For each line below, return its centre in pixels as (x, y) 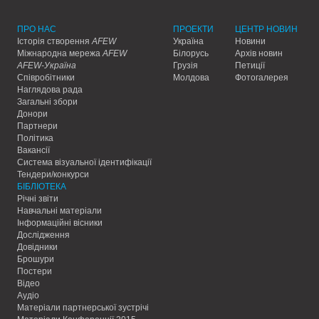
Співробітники (46, 78)
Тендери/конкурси (53, 174)
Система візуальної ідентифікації (84, 162)
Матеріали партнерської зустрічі (83, 308)
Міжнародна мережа (60, 53)
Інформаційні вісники (60, 223)
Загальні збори (47, 102)
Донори (32, 114)
